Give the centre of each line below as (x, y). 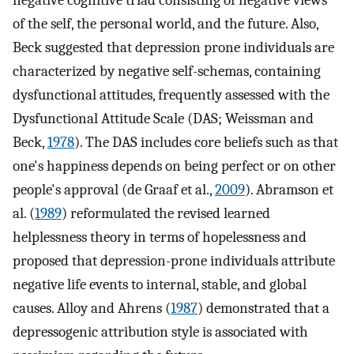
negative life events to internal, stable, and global (160, 285)
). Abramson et (289, 190)
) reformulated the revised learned (166, 214)
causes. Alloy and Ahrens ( (92, 309)
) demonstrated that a (264, 309)
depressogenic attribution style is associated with (160, 332)
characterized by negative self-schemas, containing (167, 72)
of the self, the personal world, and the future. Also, (166, 24)
